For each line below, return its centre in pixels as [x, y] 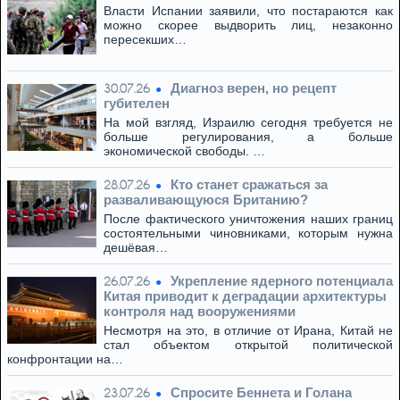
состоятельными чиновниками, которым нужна [248, 233]
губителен [137, 103]
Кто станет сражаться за [249, 184]
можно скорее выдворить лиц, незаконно [248, 25]
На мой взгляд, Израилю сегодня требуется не [248, 122]
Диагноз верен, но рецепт [254, 88]
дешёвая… [136, 247]
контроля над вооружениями [200, 311]
